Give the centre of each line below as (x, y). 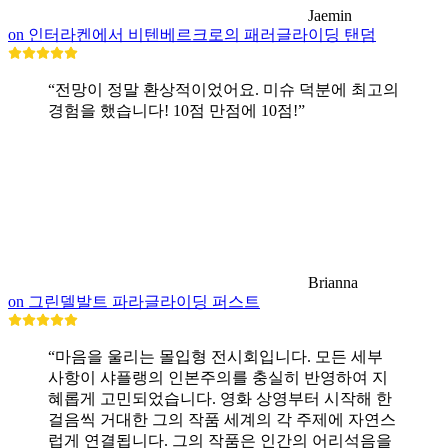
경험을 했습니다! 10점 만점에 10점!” (176, 111)
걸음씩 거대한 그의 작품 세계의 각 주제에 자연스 (222, 420)
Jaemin (330, 16)
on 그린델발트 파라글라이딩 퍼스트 (134, 302)
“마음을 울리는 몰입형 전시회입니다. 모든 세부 (215, 357)
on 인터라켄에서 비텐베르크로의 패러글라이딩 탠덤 (192, 35)
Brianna (333, 283)
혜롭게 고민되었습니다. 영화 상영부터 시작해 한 (220, 399)
